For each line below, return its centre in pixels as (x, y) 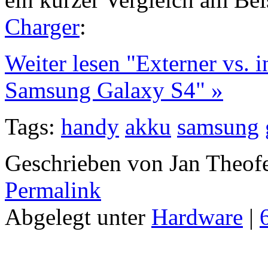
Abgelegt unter (78, 217)
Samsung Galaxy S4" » (114, 90)
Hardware (197, 217)
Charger (42, 26)
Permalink (53, 190)
